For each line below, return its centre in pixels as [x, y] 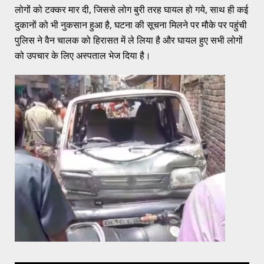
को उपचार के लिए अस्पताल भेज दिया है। [83, 55]
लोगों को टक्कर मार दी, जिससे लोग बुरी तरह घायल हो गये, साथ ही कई [131, 9]
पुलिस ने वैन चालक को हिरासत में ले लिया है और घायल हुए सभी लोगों [129, 40]
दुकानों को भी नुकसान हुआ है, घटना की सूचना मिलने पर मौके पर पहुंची [131, 24]
